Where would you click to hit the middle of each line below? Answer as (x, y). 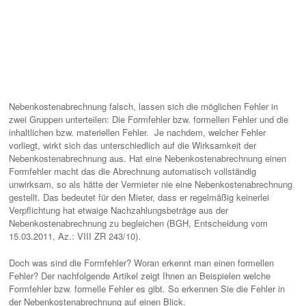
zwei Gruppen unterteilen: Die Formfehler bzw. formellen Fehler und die (149, 119)
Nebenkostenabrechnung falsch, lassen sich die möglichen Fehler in (143, 106)
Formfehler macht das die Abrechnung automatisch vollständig (133, 171)
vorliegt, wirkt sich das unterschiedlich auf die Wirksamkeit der (133, 145)
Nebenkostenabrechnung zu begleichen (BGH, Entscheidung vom (138, 223)
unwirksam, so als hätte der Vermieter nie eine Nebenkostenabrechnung (151, 184)
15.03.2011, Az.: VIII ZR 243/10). (75, 236)
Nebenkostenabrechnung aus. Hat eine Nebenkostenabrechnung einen (148, 158)
